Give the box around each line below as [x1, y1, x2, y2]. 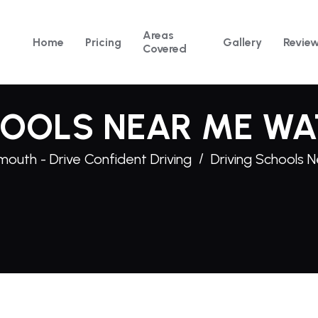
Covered [143, 42, 187, 55]
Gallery [223, 35, 262, 49]
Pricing [85, 35, 122, 49]
